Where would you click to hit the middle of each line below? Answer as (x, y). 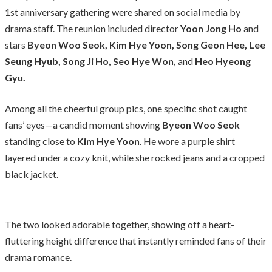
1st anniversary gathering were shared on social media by (123, 12)
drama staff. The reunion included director (93, 28)
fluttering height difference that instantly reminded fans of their (136, 240)
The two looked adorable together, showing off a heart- (120, 224)
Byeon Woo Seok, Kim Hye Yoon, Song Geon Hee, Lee (146, 44)
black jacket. (32, 174)
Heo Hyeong (223, 61)
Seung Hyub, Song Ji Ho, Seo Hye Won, (90, 61)
